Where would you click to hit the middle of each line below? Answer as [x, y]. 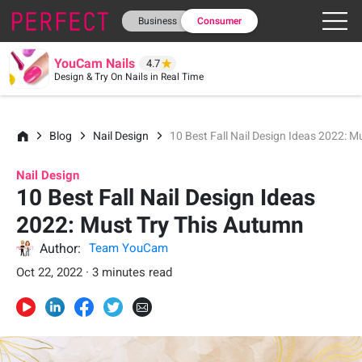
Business [158, 21]
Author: [60, 248]
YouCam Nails [95, 63]
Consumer [219, 21]
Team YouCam [128, 248]
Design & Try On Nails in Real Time [129, 76]
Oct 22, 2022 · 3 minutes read [94, 272]
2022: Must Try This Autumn [160, 225]
